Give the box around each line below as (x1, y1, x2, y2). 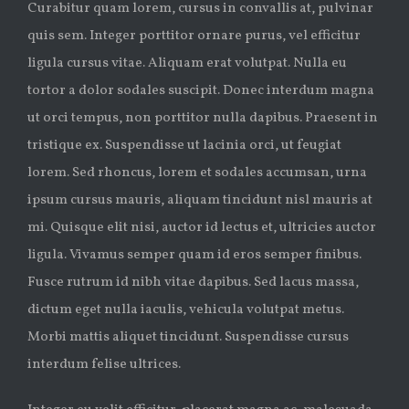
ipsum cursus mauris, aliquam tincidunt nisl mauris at (27, 191, 372, 211)
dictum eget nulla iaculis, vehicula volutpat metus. (27, 300, 344, 320)
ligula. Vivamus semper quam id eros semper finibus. (27, 246, 362, 266)
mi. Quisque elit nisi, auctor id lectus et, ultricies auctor (27, 218, 376, 238)
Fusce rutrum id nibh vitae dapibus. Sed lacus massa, (27, 273, 359, 293)
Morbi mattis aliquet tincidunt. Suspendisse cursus (27, 328, 349, 348)
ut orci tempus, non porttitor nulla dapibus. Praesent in (27, 109, 378, 129)
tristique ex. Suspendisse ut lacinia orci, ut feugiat (27, 136, 341, 156)
